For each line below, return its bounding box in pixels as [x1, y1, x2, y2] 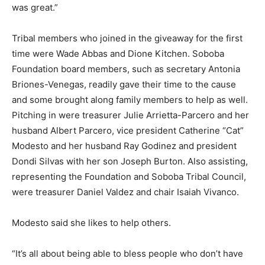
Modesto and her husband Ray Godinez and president [12, 140, 237, 152]
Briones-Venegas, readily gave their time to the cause [12, 79, 236, 91]
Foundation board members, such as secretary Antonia [12, 63, 240, 75]
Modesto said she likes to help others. [12, 217, 171, 229]
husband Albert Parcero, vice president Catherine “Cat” [12, 125, 244, 137]
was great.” [12, 2, 58, 14]
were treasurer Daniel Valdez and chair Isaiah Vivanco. [12, 186, 239, 198]
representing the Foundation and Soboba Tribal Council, [12, 171, 246, 183]
